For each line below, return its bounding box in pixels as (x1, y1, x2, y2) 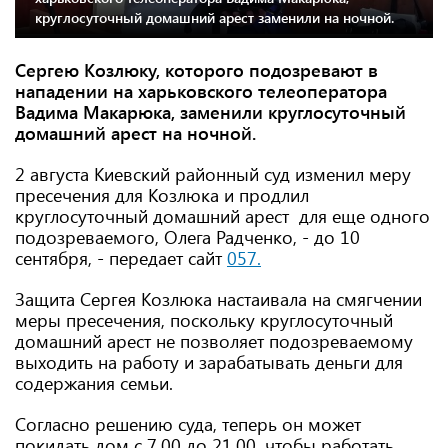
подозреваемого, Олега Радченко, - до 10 (15, 225, 360, 249)
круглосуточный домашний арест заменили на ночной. (35, 8, 394, 28)
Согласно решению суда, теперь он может (15, 412, 361, 436)
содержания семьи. (15, 371, 173, 395)
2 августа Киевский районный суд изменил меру (15, 162, 411, 186)
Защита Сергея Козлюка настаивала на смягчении (15, 287, 422, 311)
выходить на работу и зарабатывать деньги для (15, 350, 403, 374)
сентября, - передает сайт (15, 246, 227, 270)
